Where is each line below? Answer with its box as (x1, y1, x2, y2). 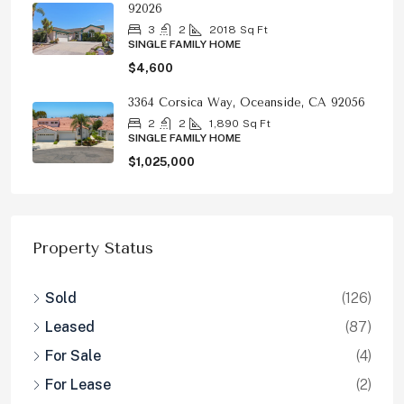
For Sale (45, 347, 101, 364)
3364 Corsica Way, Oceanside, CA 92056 (128, 96, 365, 109)
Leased (45, 318, 95, 335)
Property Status (32, 238, 153, 258)
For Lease (45, 376, 111, 393)
